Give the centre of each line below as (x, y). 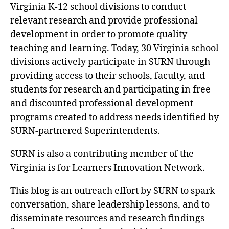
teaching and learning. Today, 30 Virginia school (114, 48)
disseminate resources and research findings (107, 219)
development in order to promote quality (99, 35)
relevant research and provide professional (104, 21)
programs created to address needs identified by (114, 117)
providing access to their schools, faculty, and (108, 76)
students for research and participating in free (110, 90)
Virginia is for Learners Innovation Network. (108, 168)
